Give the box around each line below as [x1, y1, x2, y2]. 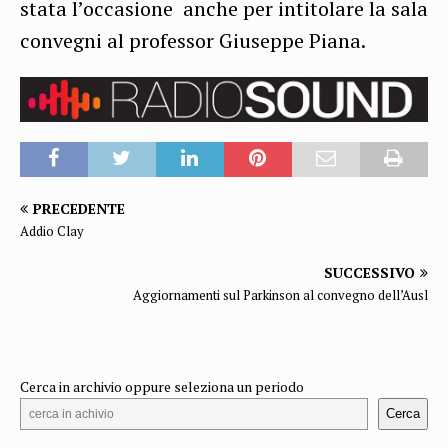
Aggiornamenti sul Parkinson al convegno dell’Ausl [133, 285, 428, 304]
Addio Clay [20, 221, 84, 240]
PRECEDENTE [33, 198, 125, 218]
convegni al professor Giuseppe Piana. [20, 27, 366, 54]
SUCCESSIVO [324, 262, 415, 282]
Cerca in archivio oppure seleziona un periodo [20, 376, 304, 396]
